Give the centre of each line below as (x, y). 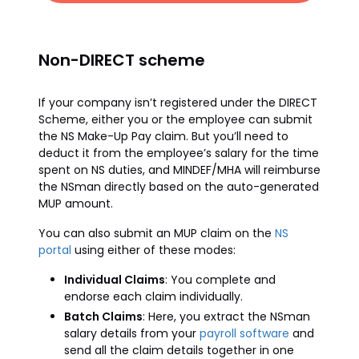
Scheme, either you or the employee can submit (175, 119)
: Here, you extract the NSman (226, 317)
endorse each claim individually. (153, 296)
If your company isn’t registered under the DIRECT (178, 103)
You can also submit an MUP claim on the (157, 233)
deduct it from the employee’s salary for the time (179, 153)
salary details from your (132, 333)
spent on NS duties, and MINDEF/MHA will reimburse (179, 170)
